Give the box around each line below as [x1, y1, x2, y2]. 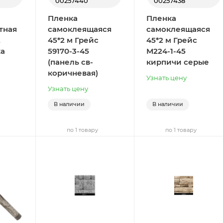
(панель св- [47, 57, 93, 67]
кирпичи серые [146, 57, 210, 67]
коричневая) [47, 68, 98, 78]
